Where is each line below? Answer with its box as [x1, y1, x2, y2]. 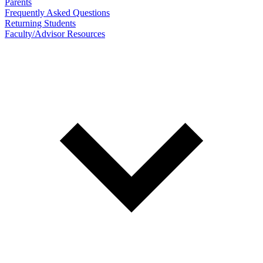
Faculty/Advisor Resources [5, 28, 105, 39]
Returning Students [5, 18, 76, 28]
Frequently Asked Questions [5, 7, 110, 18]
